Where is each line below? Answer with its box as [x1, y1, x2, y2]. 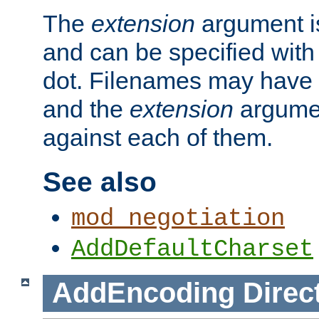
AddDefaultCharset [71, 236, 313, 263]
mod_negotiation [71, 205, 285, 233]
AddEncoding [51, 277, 235, 309]
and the [43, 95, 130, 123]
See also [43, 167, 157, 197]
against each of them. [43, 124, 273, 152]
